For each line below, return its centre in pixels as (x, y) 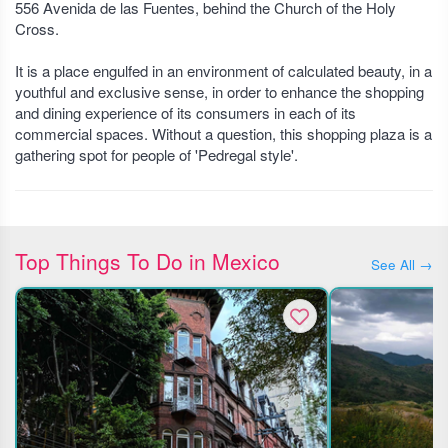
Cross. (37, 28)
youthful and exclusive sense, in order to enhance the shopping (219, 91)
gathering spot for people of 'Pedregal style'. (156, 154)
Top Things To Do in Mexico (147, 261)
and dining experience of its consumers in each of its (185, 112)
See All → (402, 264)
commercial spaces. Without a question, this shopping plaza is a (223, 133)
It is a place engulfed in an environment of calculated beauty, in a (223, 70)
